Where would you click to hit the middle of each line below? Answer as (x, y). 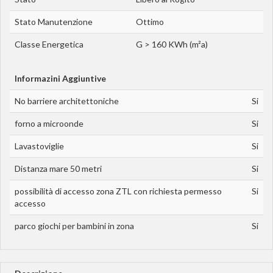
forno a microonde (49, 124)
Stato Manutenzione (54, 22)
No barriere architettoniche (67, 101)
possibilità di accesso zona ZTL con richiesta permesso (118, 191)
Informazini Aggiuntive (60, 79)
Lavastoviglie (39, 146)
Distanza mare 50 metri (58, 169)
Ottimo (150, 22)
